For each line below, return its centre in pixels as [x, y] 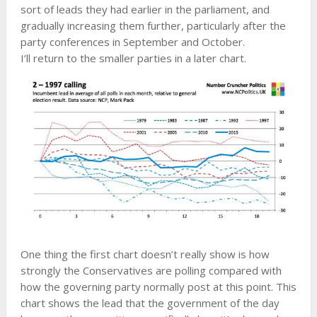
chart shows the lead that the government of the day [150, 302]
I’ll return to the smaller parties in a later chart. [133, 58]
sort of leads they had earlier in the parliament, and [145, 9]
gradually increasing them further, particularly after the [153, 25]
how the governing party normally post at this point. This [158, 286]
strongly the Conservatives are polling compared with [151, 270]
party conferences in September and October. [132, 41]
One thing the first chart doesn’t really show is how [145, 254]
